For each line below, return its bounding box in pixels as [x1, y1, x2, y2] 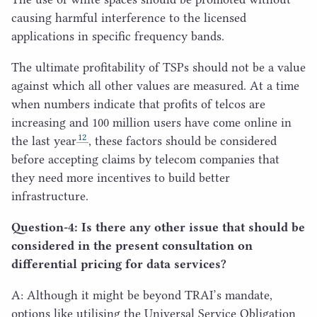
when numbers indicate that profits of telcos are [11, 96, 265, 111]
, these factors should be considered [88, 133, 277, 148]
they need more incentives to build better [11, 170, 230, 185]
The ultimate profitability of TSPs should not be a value [11, 59, 306, 74]
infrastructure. [11, 188, 88, 203]
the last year [11, 133, 76, 148]
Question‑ [11, 219, 68, 234]
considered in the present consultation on [11, 238, 253, 253]
